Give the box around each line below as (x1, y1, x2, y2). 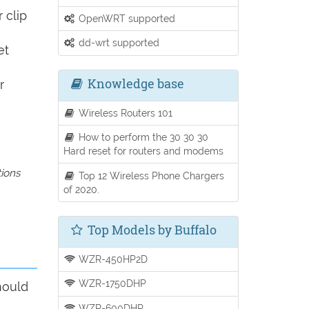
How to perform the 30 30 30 (76, 131, 209, 143)
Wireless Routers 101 (76, 106, 173, 119)
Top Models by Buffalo (84, 221, 217, 238)
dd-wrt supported (76, 37, 160, 49)
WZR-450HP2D (76, 252, 148, 265)
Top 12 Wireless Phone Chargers (76, 169, 225, 181)
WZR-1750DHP (76, 277, 147, 290)
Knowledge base (84, 74, 184, 92)
